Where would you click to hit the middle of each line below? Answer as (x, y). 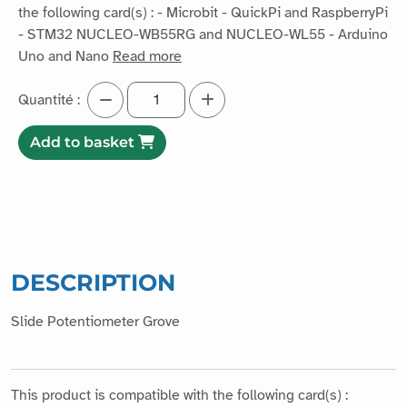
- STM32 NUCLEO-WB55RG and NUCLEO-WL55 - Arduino (203, 35)
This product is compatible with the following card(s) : (179, 396)
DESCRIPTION (93, 283)
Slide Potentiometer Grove (95, 322)
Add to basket (84, 143)
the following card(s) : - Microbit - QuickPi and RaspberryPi (203, 13)
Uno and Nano (65, 57)
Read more (147, 57)
